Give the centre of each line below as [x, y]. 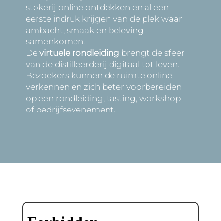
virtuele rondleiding [79, 53]
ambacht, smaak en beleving [84, 30]
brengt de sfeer [152, 53]
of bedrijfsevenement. [70, 110]
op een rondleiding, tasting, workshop [103, 98]
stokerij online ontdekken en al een [97, 7]
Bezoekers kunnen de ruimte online [99, 75]
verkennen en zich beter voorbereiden [103, 87]
